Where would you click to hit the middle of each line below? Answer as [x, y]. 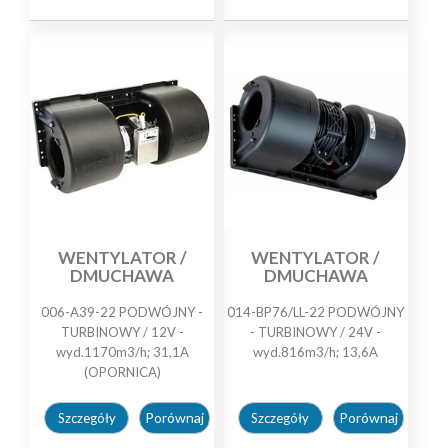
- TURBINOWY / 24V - [316, 331]
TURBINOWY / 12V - [122, 331]
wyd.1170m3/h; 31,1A [122, 351]
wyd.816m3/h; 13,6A [316, 351]
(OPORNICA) [122, 371]
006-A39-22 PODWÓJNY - [122, 311]
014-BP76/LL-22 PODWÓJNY [316, 311]
